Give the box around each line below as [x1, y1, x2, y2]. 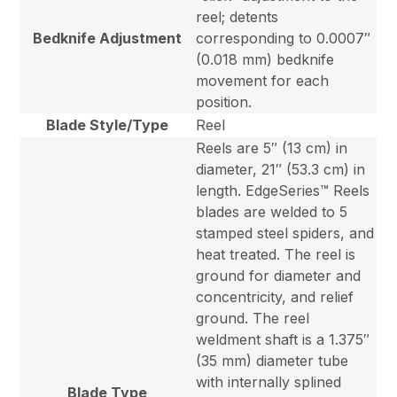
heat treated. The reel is [196, 245, 356, 264]
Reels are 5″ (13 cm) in [196, 139, 348, 158]
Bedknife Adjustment [33, 29, 183, 48]
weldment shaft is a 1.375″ [196, 331, 370, 349]
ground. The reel [196, 309, 310, 328]
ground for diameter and [196, 267, 362, 285]
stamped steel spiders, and [196, 224, 375, 243]
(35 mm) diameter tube [196, 352, 349, 370]
